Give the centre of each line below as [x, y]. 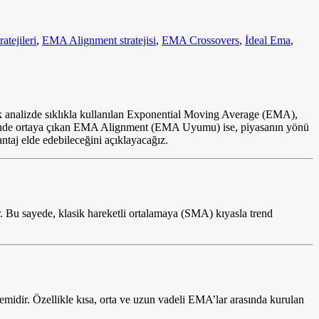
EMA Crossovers [200, 41]
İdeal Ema [268, 41]
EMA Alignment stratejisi [99, 41]
